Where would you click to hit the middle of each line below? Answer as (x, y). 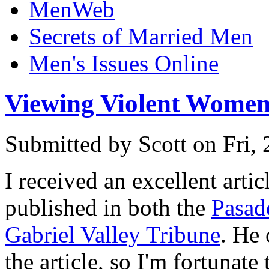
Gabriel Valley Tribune (113, 235)
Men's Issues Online (124, 64)
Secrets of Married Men (141, 37)
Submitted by (71, 144)
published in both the (108, 208)
